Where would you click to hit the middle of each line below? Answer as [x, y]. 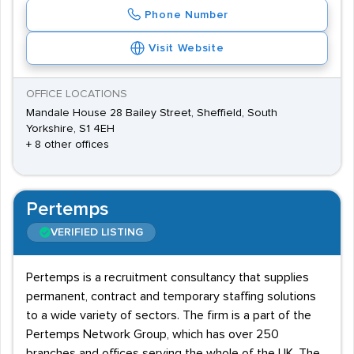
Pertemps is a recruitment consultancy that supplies [168, 277]
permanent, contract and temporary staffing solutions [171, 296]
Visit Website [186, 48]
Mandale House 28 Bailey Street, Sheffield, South [152, 113]
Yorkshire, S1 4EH [70, 129]
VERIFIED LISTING [97, 232]
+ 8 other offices [68, 145]
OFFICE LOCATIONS [77, 94]
